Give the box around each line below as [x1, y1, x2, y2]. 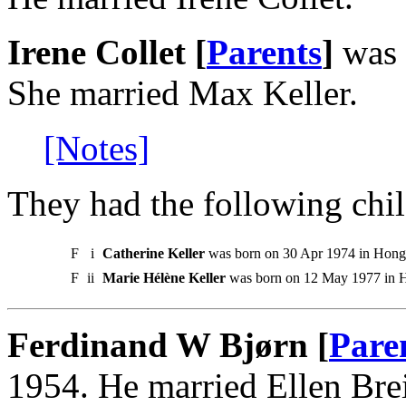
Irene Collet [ [7, 32, 207, 72]
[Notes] [43, 128, 150, 168]
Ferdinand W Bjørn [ [7, 324, 329, 364]
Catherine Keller [102, 245, 205, 261]
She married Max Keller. [7, 72, 358, 112]
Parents [207, 32, 322, 72]
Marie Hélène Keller [102, 269, 226, 285]
